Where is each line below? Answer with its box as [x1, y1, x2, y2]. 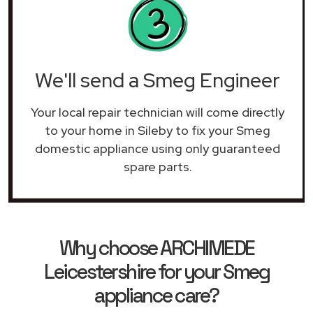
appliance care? [94, 282, 219, 308]
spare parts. [123, 158, 192, 175]
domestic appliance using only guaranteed [35, 140, 280, 156]
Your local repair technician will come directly [31, 103, 284, 120]
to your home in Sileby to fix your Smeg [45, 122, 270, 138]
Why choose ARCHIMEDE [59, 235, 254, 261]
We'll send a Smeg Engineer [35, 66, 280, 94]
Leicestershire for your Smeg [44, 259, 269, 284]
